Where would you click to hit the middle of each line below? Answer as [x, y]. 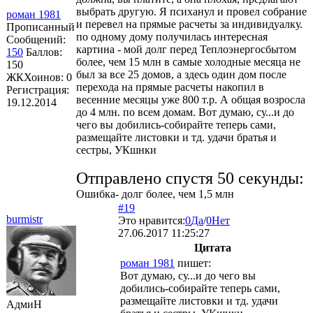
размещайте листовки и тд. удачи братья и [176, 137]
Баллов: [44, 52]
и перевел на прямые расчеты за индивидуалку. [189, 24]
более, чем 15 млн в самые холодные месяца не [188, 61]
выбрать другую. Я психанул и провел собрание [191, 11]
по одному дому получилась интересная [172, 36]
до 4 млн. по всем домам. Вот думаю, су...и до [185, 112]
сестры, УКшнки [116, 150]
